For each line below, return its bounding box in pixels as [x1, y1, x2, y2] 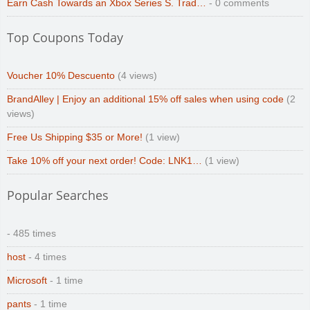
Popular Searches [7, 186, 109, 203]
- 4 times [26, 251, 66, 262]
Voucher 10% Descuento [7, 70, 115, 81]
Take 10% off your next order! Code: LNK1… [7, 155, 202, 166]
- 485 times [7, 228, 56, 239]
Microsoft [7, 275, 47, 286]
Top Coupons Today [7, 28, 123, 46]
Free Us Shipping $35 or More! [7, 131, 143, 143]
